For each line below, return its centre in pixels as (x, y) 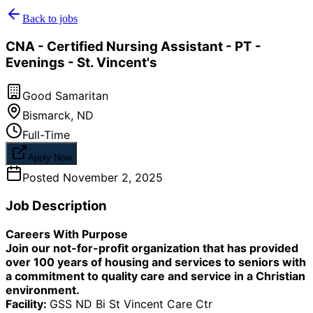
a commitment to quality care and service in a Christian (155, 276)
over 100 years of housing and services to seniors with (156, 262)
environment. (43, 290)
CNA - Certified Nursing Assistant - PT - (133, 46)
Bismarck (46, 116)
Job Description (56, 206)
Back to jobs (50, 19)
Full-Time (46, 135)
